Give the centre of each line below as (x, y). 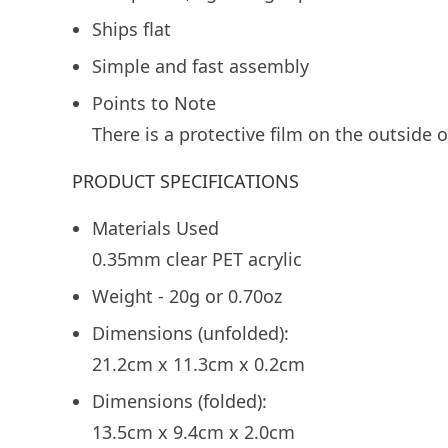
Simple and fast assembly (200, 66)
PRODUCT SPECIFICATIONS (185, 181)
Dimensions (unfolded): (190, 333)
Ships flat (131, 29)
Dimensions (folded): (179, 401)
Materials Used (155, 228)
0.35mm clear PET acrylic (197, 259)
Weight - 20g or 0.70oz (187, 296)
